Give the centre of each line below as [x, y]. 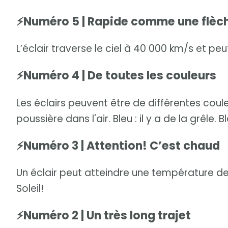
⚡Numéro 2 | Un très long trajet [104, 216]
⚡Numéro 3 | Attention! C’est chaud [118, 146]
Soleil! [30, 189]
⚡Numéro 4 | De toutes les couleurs [116, 76]
